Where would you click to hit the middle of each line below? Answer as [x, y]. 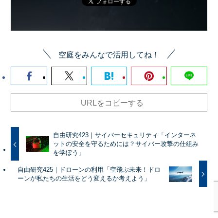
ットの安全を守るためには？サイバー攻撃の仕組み [126, 144]
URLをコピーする [112, 102]
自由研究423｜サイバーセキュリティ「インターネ [124, 135]
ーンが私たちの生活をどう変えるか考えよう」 [84, 178]
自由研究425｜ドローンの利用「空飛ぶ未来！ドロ [89, 169]
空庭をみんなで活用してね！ [109, 54]
